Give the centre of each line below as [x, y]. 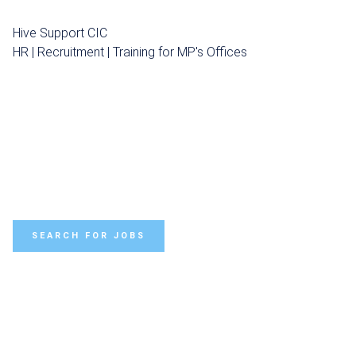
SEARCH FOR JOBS [88, 236]
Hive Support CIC [60, 33]
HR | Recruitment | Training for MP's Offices [130, 52]
